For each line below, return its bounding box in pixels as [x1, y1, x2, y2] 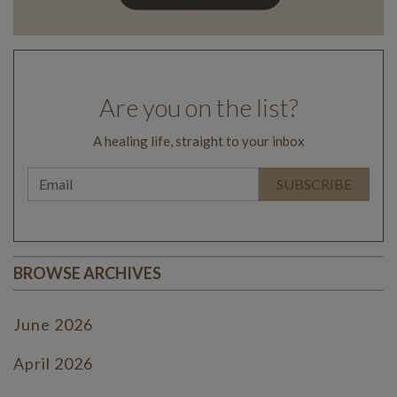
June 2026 [13, 314, 93, 334]
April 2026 [13, 353, 93, 373]
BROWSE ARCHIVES [13, 262, 161, 283]
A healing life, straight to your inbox [92, 132, 305, 149]
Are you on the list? [98, 91, 299, 122]
